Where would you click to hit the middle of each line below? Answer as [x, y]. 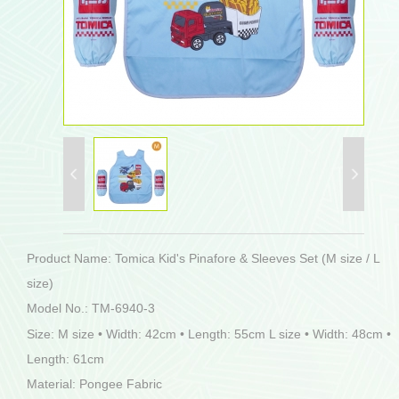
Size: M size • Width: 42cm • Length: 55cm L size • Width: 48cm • [209, 334]
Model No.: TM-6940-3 [91, 308]
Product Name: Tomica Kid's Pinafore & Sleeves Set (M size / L [203, 258]
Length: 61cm [65, 358]
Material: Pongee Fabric [94, 383]
